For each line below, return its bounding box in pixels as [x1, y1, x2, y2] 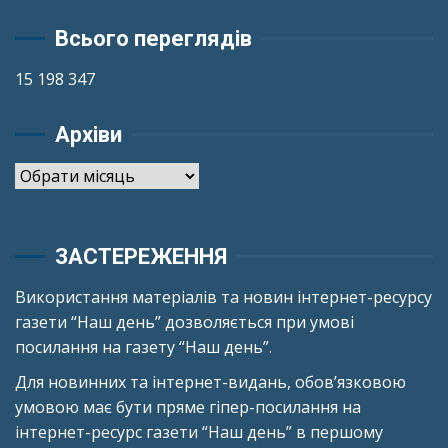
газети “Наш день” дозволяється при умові [15, 310, 354, 333]
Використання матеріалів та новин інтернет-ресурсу [15, 285, 432, 308]
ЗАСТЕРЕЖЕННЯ [55, 243, 227, 269]
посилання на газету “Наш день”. [15, 335, 272, 358]
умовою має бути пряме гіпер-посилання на [15, 395, 361, 418]
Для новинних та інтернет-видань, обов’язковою [15, 370, 406, 393]
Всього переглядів [55, 25, 252, 51]
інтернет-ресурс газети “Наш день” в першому [15, 420, 383, 443]
